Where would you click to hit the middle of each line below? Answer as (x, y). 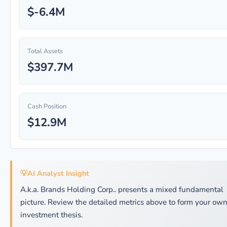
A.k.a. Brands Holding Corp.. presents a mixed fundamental (122, 190)
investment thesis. (51, 215)
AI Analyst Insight (58, 173)
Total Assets (45, 51)
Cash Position (47, 106)
